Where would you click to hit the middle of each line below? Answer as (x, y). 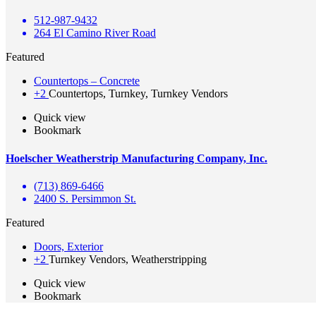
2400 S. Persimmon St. (85, 198)
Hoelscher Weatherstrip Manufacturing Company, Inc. (136, 158)
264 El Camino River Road (95, 33)
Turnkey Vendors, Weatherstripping (128, 259)
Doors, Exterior (68, 246)
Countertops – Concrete (87, 81)
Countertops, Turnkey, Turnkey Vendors (138, 94)
